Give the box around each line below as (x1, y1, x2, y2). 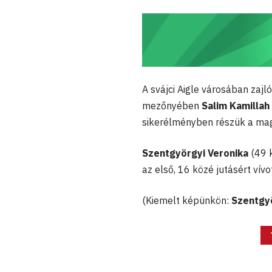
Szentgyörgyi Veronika (142, 147, 248, 160)
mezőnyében (142, 100, 202, 112)
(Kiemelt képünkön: (142, 194, 231, 207)
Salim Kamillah (202, 100, 270, 112)
